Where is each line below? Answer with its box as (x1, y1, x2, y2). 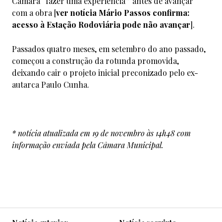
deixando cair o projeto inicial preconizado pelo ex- (12, 67, 198, 78)
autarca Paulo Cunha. (12, 79, 89, 90)
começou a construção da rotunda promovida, (12, 55, 179, 66)
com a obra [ (12, 7, 56, 18)
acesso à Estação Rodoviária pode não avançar (12, 19, 190, 30)
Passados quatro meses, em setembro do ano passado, (12, 43, 206, 54)
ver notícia (56, 7, 99, 18)
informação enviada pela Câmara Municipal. (12, 139, 164, 150)
